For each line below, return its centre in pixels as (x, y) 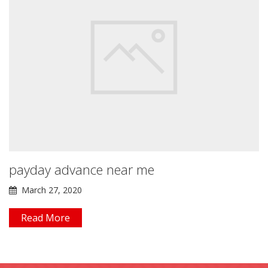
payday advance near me (82, 169)
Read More (45, 217)
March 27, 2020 (49, 190)
